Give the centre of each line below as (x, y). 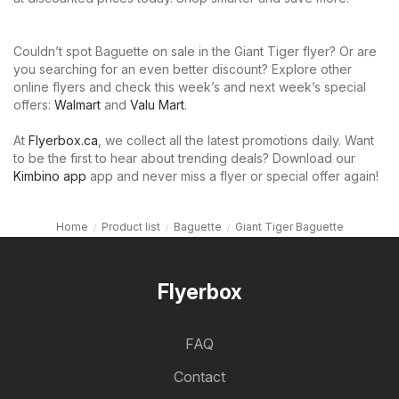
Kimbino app (50, 176)
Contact (199, 377)
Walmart (77, 105)
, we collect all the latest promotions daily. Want (236, 141)
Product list (130, 227)
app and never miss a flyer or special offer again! (232, 176)
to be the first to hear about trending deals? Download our (184, 159)
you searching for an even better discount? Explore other (183, 69)
